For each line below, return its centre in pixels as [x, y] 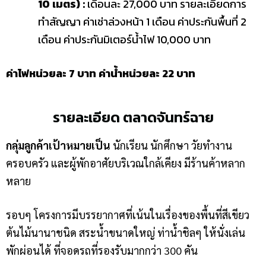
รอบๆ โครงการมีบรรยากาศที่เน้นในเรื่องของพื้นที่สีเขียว [128, 215]
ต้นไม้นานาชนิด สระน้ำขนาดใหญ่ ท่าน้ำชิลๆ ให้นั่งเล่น [126, 232]
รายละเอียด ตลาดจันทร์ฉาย [133, 117]
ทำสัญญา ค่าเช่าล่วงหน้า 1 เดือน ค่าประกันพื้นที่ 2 [142, 22]
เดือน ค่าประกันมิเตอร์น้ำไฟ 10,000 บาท [124, 39]
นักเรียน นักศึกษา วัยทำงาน [171, 145]
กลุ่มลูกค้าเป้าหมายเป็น [58, 145]
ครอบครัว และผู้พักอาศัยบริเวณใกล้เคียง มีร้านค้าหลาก [126, 163]
